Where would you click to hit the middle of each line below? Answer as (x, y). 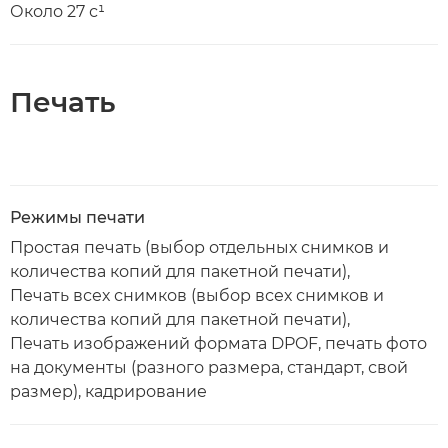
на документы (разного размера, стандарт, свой (209, 367)
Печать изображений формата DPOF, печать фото (218, 343)
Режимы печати (77, 217)
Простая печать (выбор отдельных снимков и (199, 247)
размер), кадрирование (108, 391)
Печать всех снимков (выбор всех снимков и (197, 295)
